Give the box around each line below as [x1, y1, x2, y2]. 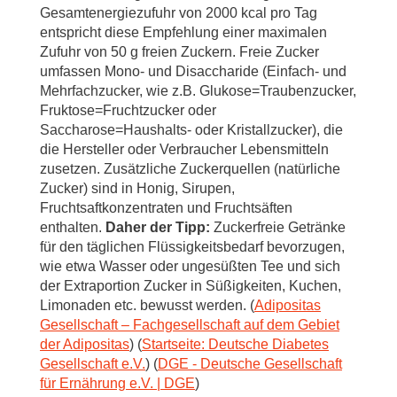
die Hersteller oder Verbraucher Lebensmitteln [40, 142, 329, 157]
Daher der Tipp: [105, 220, 210, 235]
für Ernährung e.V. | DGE [40, 376, 195, 391]
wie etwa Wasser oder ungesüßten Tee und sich [40, 259, 340, 274]
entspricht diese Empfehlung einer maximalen [40, 25, 327, 40]
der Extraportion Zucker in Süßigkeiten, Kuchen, [40, 278, 341, 293]
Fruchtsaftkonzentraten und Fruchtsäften [40, 200, 292, 215]
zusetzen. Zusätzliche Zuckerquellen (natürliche [40, 161, 340, 176]
